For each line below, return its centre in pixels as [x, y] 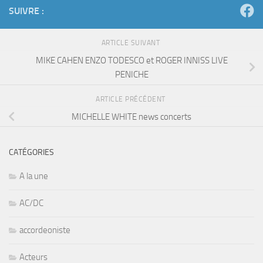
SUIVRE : [26, 11]
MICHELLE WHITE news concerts [131, 117]
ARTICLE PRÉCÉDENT [131, 99]
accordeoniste [45, 230]
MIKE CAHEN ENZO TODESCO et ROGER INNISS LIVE [131, 60]
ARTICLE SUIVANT [131, 43]
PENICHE [131, 74]
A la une [34, 176]
